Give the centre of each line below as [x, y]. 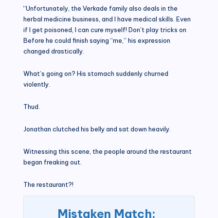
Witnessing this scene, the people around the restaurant [108, 151]
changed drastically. [54, 51]
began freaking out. [53, 162]
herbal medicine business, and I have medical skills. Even [107, 19]
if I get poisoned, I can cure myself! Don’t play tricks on [105, 29]
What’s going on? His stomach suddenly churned [96, 73]
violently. [37, 84]
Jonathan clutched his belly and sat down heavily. [97, 129]
